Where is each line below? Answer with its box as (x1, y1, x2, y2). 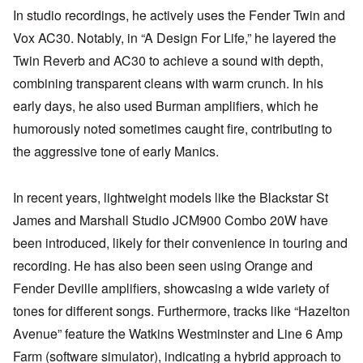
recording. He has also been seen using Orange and (13, 256, 313, 275)
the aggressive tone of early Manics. (13, 142, 219, 161)
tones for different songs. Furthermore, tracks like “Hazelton (13, 301, 350, 321)
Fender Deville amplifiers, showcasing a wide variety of (13, 279, 329, 298)
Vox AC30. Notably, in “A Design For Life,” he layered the (13, 28, 336, 48)
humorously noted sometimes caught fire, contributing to (13, 119, 332, 139)
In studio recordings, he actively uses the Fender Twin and (13, 6, 345, 25)
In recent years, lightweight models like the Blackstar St (13, 188, 328, 207)
